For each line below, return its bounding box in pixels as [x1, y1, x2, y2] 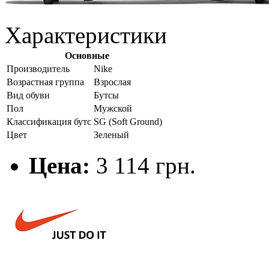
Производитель [7, 63, 72, 74]
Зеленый [94, 129, 129, 140]
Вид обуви [7, 89, 50, 100]
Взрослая [94, 76, 131, 87]
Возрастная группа [7, 76, 84, 87]
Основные [64, 50, 109, 61]
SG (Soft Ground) [94, 116, 165, 127]
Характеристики [5, 22, 167, 48]
